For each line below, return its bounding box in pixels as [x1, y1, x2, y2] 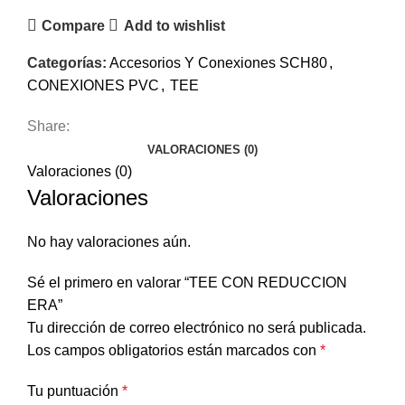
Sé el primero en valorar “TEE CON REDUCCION [27, 275, 347, 291]
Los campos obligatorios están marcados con [27, 343, 320, 359]
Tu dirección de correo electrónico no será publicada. [27, 320, 366, 336]
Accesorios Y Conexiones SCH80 [109, 55, 327, 71]
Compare [42, 17, 106, 33]
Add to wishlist [123, 17, 225, 33]
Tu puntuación [27, 383, 122, 400]
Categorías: [27, 55, 107, 71]
